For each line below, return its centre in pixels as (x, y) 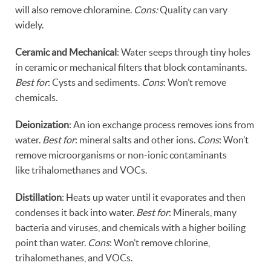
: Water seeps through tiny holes (184, 52)
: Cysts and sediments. (95, 82)
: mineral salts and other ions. (136, 139)
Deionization (42, 124)
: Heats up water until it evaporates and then (154, 197)
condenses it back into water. (76, 212)
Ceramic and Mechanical (66, 52)
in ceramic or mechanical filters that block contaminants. (131, 67)
